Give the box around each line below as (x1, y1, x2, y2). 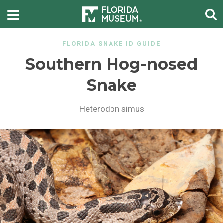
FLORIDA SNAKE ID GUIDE (62, 40, 161, 48)
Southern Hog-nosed (25, 54, 198, 74)
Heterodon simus (79, 104, 144, 113)
